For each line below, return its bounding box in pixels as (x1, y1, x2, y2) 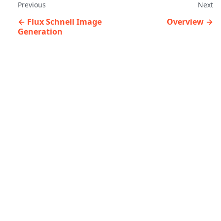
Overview (167, 16, 204, 27)
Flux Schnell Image (27, 16, 102, 27)
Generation (18, 26, 63, 37)
